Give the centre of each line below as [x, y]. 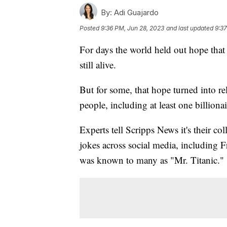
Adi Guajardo [135, 12]
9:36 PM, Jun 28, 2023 [133, 28]
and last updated [190, 28]
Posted [90, 28]
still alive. [99, 64]
